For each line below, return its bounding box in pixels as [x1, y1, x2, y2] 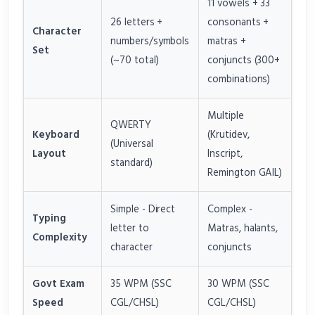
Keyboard [32, 126, 79, 143]
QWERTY [110, 116, 151, 134]
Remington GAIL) [207, 164, 283, 181]
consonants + [207, 13, 269, 31]
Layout [32, 145, 66, 162]
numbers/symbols [110, 32, 190, 50]
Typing [32, 210, 66, 227]
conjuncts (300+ [207, 51, 281, 69]
